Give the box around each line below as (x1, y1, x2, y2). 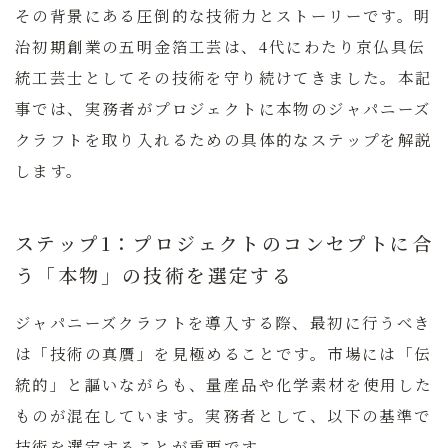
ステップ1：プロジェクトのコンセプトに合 (15, 229, 433, 257)
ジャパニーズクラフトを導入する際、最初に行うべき (15, 311, 432, 334)
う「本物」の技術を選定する (15, 261, 294, 289)
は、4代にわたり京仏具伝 (223, 34, 426, 57)
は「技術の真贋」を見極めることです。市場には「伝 (15, 342, 432, 365)
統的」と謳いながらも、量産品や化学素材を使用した (15, 373, 433, 396)
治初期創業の (15, 34, 120, 57)
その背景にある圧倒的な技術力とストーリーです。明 (15, 3, 432, 26)
